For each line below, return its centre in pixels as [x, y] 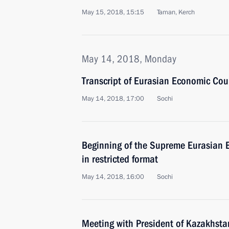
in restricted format [120, 159]
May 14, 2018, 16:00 [113, 177]
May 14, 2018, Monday [129, 59]
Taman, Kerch [176, 12]
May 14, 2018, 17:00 [113, 99]
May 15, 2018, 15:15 [113, 12]
